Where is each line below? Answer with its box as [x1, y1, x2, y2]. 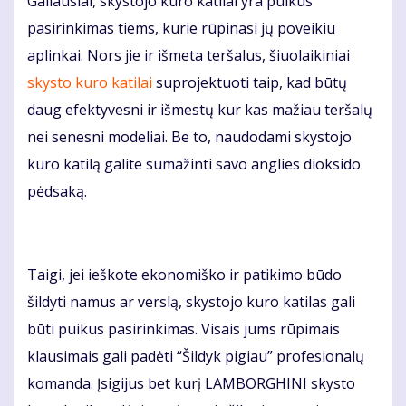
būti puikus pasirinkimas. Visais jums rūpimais [27, 319, 340, 340]
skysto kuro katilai [27, 72, 152, 93]
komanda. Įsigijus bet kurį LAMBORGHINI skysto [27, 373, 355, 394]
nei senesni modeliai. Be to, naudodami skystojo [27, 127, 352, 148]
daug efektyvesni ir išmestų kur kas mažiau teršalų [27, 100, 372, 121]
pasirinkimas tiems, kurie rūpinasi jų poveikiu [27, 18, 335, 39]
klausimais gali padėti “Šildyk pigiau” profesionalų [27, 346, 364, 367]
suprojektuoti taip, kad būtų [152, 72, 347, 93]
